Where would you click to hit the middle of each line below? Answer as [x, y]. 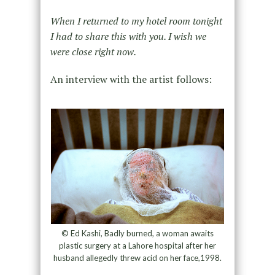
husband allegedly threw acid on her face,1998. [137, 258]
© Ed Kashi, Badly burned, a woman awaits [137, 233]
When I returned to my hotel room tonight [136, 21]
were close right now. [93, 52]
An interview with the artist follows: [131, 79]
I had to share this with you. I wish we [128, 37]
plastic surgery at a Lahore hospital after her [137, 245]
